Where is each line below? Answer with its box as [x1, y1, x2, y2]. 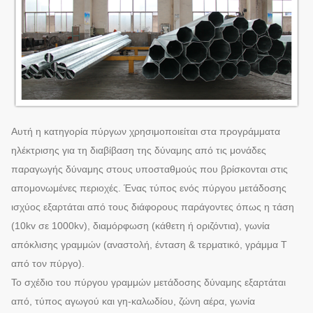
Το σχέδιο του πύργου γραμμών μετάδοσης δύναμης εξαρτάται [11, 277, 286, 289]
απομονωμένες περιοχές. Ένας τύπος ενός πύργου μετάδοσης [11, 182, 286, 194]
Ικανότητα [21, 105, 64, 116]
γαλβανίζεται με [105, 49, 171, 60]
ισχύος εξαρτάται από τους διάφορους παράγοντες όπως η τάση [11, 201, 294, 213]
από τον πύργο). [11, 258, 85, 270]
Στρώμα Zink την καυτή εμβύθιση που [105, 33, 271, 44]
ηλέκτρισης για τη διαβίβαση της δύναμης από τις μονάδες [11, 145, 266, 156]
